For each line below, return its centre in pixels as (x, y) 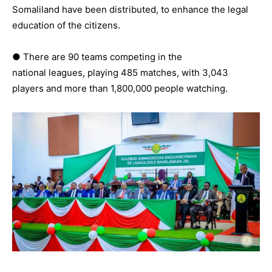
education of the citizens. (66, 25)
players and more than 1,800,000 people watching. (120, 88)
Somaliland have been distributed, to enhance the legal (130, 9)
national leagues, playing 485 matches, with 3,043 (120, 72)
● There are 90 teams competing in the (97, 56)
